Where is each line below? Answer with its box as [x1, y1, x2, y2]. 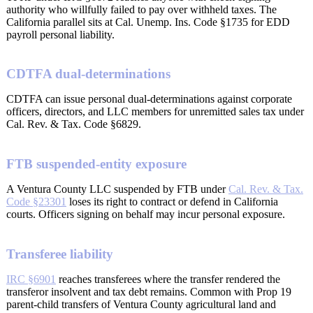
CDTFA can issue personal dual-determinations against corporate [6, 93, 292, 105]
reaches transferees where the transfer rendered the [56, 272, 280, 285]
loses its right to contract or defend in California [66, 196, 278, 208]
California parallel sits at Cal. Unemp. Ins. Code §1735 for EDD [6, 15, 290, 28]
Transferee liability [6, 246, 113, 261]
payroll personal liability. [6, 28, 115, 41]
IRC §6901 [6, 272, 56, 285]
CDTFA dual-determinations [6, 66, 170, 82]
